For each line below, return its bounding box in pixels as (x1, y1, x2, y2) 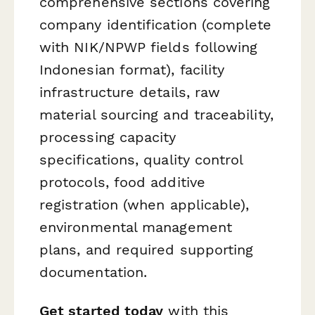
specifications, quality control (39, 150, 243, 168)
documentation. (39, 263, 148, 281)
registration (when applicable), (39, 195, 250, 213)
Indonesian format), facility (39, 60, 225, 78)
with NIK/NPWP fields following (39, 38, 258, 56)
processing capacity (39, 128, 176, 146)
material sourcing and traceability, (39, 105, 274, 123)
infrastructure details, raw (39, 83, 221, 101)
